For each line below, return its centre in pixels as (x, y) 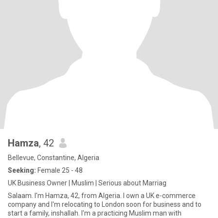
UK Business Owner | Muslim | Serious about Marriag (87, 183)
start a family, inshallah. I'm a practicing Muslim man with (45, 213)
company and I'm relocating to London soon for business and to (105, 204)
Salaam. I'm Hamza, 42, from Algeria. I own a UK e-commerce (102, 196)
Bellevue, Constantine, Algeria (54, 158)
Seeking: (22, 170)
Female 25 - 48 (59, 170)
